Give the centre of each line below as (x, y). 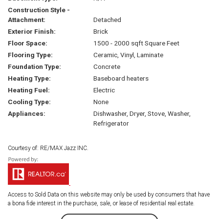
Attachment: (27, 19)
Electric (104, 90)
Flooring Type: (30, 55)
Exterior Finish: (32, 31)
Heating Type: (29, 78)
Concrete (107, 66)
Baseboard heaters (121, 78)
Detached (107, 19)
